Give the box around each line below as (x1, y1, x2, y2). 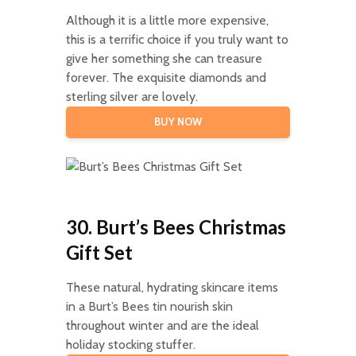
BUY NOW (153, 115, 202, 128)
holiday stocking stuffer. (65, 336, 195, 352)
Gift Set (65, 240, 133, 264)
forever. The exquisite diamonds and (65, 69, 266, 85)
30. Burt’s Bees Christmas (65, 215, 286, 238)
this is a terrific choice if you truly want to (65, 31, 288, 47)
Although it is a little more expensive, (65, 12, 269, 28)
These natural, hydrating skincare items (65, 279, 278, 295)
